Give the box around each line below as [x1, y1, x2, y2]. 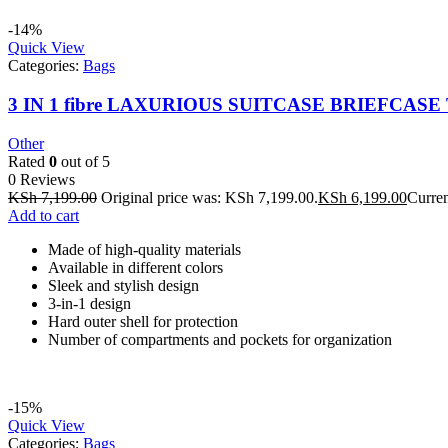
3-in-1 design [48, 294, 131, 312]
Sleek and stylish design [48, 276, 199, 294]
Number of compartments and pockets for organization [48, 330, 392, 348]
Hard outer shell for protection [48, 312, 238, 330]
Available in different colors [48, 258, 223, 276]
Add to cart [8, 206, 79, 224]
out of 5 [57, 152, 110, 170]
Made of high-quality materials [48, 240, 241, 258]
